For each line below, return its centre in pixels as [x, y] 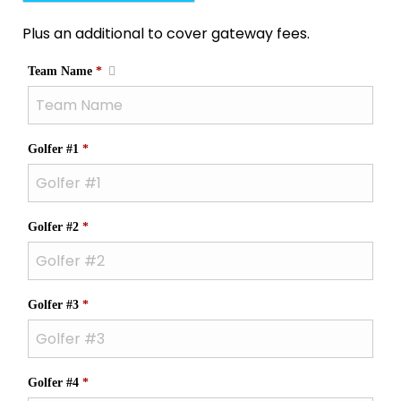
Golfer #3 [55, 304]
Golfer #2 [55, 226]
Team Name [61, 71]
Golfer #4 [55, 382]
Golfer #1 [55, 149]
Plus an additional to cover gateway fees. [166, 34]
